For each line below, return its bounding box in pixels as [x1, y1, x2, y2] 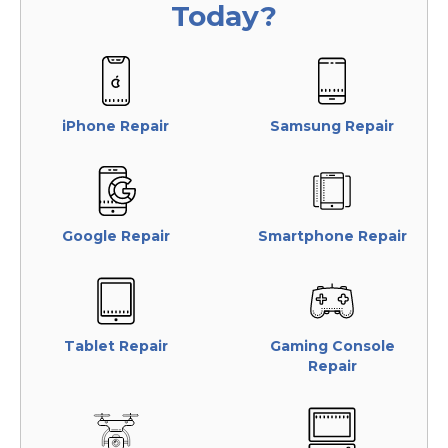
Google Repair [61, 227, 170, 245]
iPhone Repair [62, 117, 170, 135]
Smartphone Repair [257, 227, 407, 245]
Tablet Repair [63, 337, 168, 355]
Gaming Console [269, 337, 395, 355]
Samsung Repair [270, 117, 395, 135]
